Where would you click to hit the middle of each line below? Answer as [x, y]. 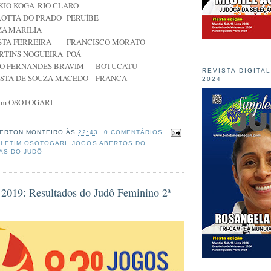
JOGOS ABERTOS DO [109, 143]
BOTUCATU [116, 66]
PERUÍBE [83, 18]
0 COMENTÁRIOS [133, 132]
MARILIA [25, 30]
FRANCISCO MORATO [106, 42]
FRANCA [111, 78]
